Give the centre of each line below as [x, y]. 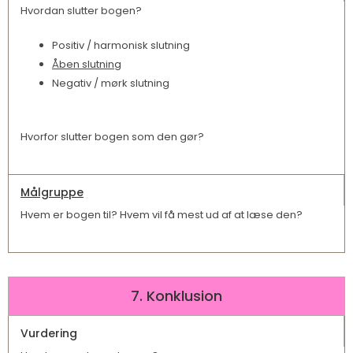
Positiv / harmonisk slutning [121, 46]
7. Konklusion [176, 296]
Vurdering [49, 334]
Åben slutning [87, 65]
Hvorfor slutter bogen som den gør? [112, 137]
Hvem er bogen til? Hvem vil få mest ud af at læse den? [162, 215]
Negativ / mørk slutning [111, 84]
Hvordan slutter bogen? [81, 11]
